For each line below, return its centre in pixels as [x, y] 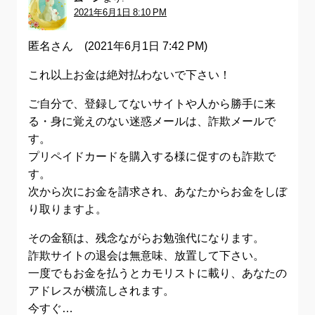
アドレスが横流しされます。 [101, 291]
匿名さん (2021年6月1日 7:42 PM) [118, 46]
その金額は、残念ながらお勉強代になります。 [146, 238]
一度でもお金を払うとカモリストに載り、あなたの [157, 273]
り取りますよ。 [67, 209]
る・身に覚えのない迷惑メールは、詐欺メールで [152, 121]
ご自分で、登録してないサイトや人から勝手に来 [152, 104]
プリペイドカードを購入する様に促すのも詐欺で [152, 156]
